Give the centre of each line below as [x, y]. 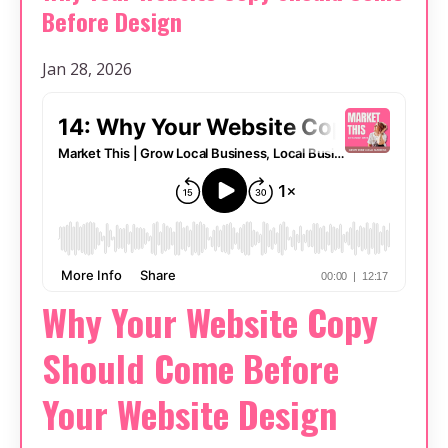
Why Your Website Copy [210, 322]
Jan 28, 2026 [87, 69]
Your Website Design [189, 414]
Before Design [112, 21]
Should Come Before [190, 368]
